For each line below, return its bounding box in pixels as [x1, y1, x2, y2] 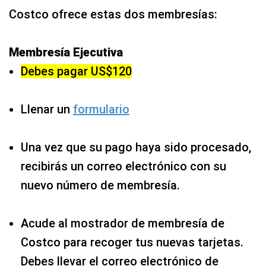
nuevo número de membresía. [21, 178, 180, 193]
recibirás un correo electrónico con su [21, 159, 226, 174]
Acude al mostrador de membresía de [21, 216, 224, 231]
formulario [73, 102, 129, 117]
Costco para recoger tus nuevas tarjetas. [21, 235, 243, 250]
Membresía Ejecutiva [9, 45, 123, 60]
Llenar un [21, 102, 73, 117]
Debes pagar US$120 [21, 64, 132, 79]
